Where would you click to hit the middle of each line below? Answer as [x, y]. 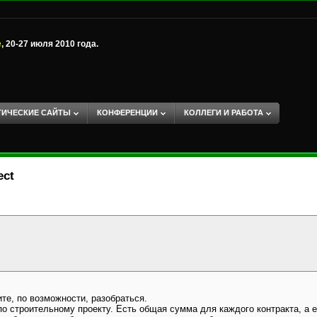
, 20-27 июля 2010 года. [50, 44]
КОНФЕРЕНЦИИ [127, 113]
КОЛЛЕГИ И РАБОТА [224, 113]
